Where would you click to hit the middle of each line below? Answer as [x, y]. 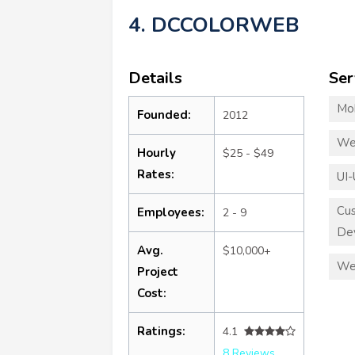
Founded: [164, 115]
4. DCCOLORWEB [214, 25]
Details [155, 78]
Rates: [156, 174]
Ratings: [161, 331]
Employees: [171, 212]
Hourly [157, 153]
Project [158, 271]
